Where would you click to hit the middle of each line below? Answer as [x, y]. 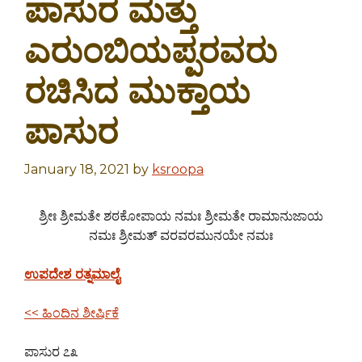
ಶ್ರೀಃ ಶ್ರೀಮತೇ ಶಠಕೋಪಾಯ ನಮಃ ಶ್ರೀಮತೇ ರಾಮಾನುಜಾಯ [181, 216]
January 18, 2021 [77, 169]
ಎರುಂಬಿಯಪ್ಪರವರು [151, 51]
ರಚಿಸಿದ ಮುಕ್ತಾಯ [137, 91]
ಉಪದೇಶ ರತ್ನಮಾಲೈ [72, 274]
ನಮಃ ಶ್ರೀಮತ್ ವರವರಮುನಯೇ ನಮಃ [181, 236]
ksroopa [178, 169]
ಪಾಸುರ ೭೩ [51, 352]
